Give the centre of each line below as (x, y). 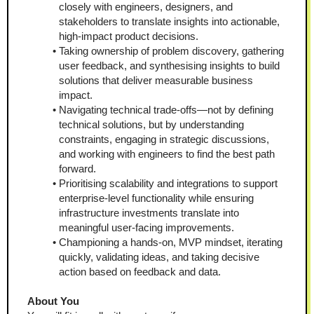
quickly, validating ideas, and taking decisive (159, 257)
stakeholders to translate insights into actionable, (169, 21)
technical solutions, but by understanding (151, 124)
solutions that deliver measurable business (156, 80)
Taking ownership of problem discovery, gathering (171, 51)
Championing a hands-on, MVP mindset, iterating (171, 242)
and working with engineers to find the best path (167, 154)
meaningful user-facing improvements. (146, 227)
